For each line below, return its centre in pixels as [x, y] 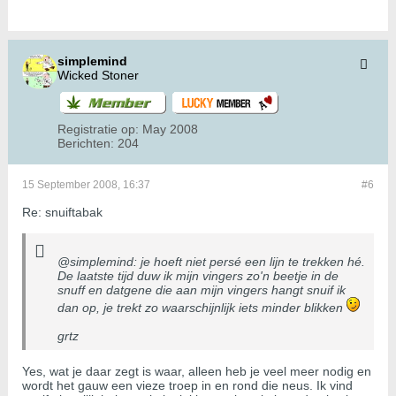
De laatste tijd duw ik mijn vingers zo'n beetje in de [198, 276]
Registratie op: [98, 129]
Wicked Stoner [98, 76]
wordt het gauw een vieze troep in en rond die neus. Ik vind [187, 386]
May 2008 [170, 129]
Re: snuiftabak [62, 213]
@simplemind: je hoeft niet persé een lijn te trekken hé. [211, 262]
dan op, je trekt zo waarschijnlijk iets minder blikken [202, 308]
